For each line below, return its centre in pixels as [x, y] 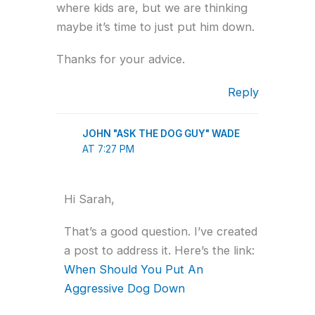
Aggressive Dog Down [124, 289]
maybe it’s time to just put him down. [155, 26]
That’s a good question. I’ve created [160, 232]
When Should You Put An [133, 270]
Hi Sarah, [89, 199]
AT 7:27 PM [108, 149]
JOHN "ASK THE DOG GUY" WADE [161, 133]
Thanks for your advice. [121, 59]
